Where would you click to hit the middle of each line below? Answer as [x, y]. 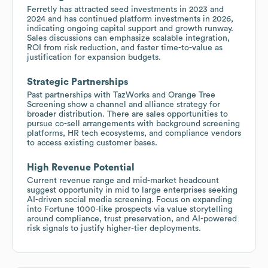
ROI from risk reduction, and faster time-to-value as [125, 48]
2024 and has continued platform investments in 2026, [130, 19]
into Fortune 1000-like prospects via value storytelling [130, 209]
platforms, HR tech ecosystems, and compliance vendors [134, 133]
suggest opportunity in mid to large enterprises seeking [132, 190]
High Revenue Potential [81, 167]
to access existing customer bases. [92, 143]
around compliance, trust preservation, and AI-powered [132, 219]
